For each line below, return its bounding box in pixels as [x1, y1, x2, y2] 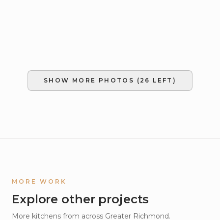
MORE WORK [12, 178, 67, 185]
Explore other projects [12, 192, 149, 206]
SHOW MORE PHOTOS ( [43, 77, 140, 84]
